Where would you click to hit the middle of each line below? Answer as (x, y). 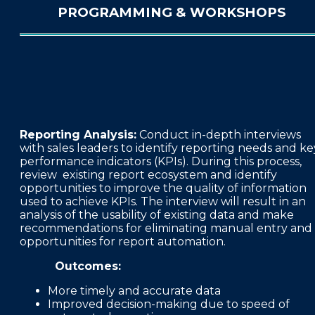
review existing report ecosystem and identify (148, 175)
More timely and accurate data (134, 291)
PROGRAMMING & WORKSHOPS (172, 12)
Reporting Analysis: (78, 135)
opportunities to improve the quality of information (163, 188)
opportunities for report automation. (123, 242)
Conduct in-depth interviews (219, 135)
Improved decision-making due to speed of (169, 304)
